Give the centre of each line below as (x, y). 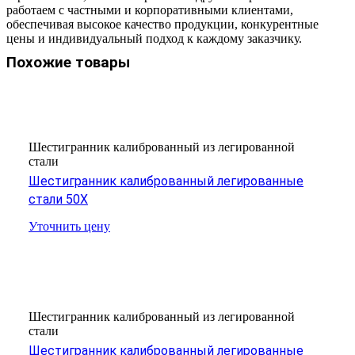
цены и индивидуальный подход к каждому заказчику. (154, 38)
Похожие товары (68, 62)
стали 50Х (58, 200)
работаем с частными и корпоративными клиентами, (150, 10)
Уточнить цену (69, 227)
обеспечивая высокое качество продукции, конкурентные (162, 24)
